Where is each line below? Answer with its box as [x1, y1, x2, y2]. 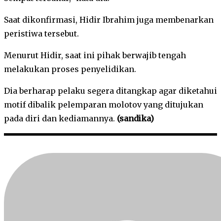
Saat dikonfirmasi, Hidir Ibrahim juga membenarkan [4, 14, 214, 25]
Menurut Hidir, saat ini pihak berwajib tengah [4, 50, 186, 60]
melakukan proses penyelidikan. [4, 64, 136, 74]
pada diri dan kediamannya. [4, 113, 117, 123]
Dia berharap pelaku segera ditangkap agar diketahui [4, 85, 217, 96]
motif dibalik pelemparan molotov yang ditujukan [4, 99, 203, 110]
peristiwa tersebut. [4, 28, 79, 38]
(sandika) [117, 113, 154, 123]
